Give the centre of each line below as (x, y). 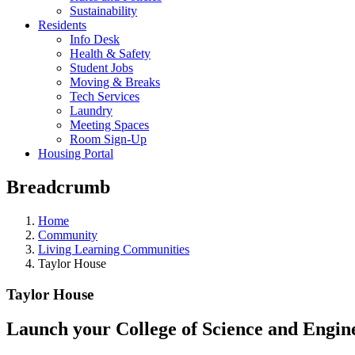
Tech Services (105, 96)
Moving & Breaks (115, 82)
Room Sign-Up (108, 139)
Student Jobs (101, 68)
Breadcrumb (58, 187)
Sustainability (103, 11)
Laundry (91, 111)
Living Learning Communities (114, 249)
